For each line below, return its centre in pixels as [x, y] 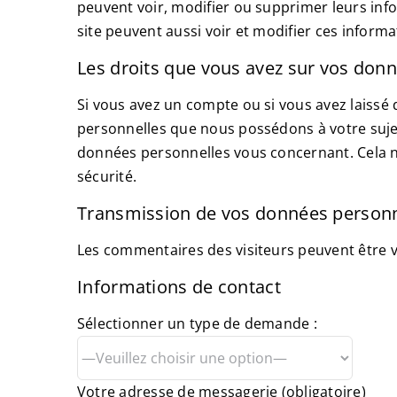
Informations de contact [179, 287]
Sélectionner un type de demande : [197, 323]
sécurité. [107, 176]
